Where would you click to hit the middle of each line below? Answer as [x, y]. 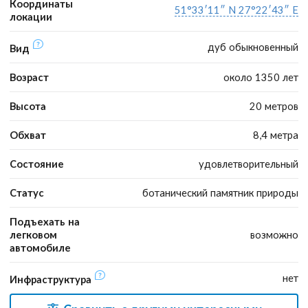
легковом [33, 234]
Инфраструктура [52, 279]
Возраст [29, 77]
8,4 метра [276, 134]
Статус [27, 192]
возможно [274, 234]
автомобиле [40, 247]
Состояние [37, 163]
